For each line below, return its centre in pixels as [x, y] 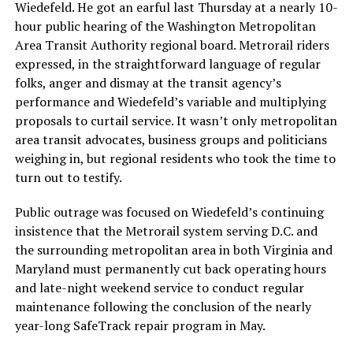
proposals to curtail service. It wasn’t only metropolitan [176, 121]
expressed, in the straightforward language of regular [167, 64]
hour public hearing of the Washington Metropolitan [165, 26]
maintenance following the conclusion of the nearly [163, 307]
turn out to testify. [68, 178]
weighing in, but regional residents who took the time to [175, 159]
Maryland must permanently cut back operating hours [170, 269]
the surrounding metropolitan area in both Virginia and [173, 250]
